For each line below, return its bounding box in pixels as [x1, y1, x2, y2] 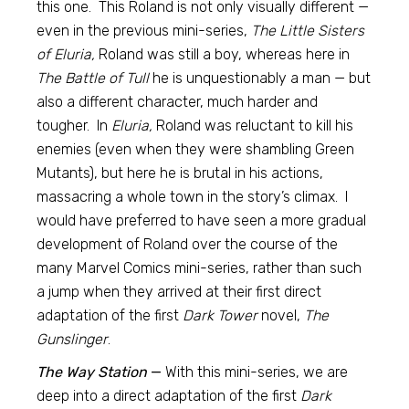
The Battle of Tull [37, 69, 150, 87]
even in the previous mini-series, [37, 22, 252, 39]
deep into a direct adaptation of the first [37, 387, 301, 404]
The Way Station [37, 363, 148, 381]
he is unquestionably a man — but [149, 69, 372, 87]
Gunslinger [37, 330, 109, 348]
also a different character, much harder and [37, 93, 319, 110]
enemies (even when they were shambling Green [37, 141, 355, 158]
